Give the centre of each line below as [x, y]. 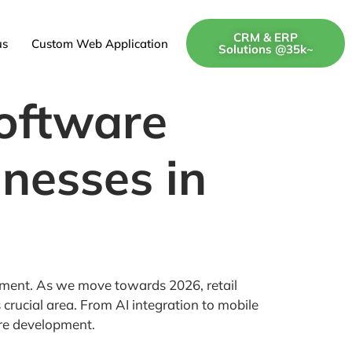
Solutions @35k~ [266, 49]
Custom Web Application [100, 43]
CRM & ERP [266, 37]
